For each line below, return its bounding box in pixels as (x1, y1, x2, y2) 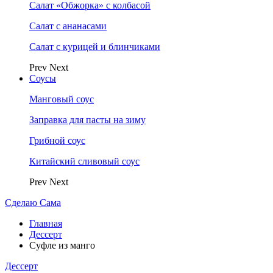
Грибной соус (29, 135, 85, 146)
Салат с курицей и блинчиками (29, 41, 160, 52)
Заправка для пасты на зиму (29, 115, 146, 125)
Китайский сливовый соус (29, 156, 140, 166)
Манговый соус (29, 94, 94, 104)
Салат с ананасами (29, 21, 107, 31)
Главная (29, 218, 62, 229)
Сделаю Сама (5, 197, 61, 208)
